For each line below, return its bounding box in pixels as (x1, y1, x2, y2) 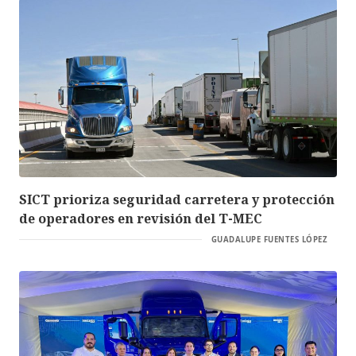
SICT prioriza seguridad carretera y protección (19, 190, 335, 208)
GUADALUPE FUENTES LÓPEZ (211, 234, 327, 245)
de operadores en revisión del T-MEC (19, 209, 262, 227)
